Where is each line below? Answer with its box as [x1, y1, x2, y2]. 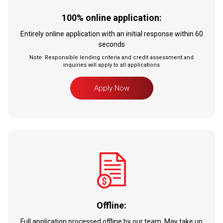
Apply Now [94, 83, 129, 93]
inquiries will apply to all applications [63, 61, 160, 68]
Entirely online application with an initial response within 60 [20, 29, 203, 38]
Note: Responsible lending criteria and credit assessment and [29, 54, 194, 61]
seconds [98, 40, 125, 48]
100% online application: [61, 12, 162, 23]
